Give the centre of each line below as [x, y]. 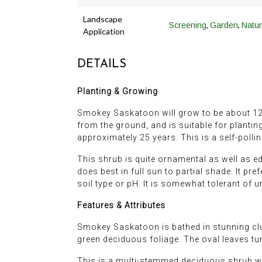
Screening [188, 25]
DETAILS [102, 65]
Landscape [103, 19]
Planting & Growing [118, 92]
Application [104, 32]
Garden [224, 25]
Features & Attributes [121, 206]
